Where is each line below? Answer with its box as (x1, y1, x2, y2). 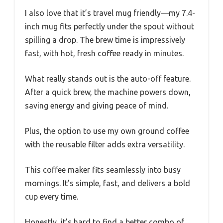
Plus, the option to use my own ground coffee (25, 126, 189, 136)
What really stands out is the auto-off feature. (25, 74, 191, 84)
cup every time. (25, 192, 78, 202)
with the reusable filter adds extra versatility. (25, 140, 185, 149)
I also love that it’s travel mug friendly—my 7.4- (25, 8, 195, 18)
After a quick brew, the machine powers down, (25, 88, 191, 97)
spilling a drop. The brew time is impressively (25, 35, 185, 45)
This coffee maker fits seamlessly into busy (25, 165, 181, 175)
